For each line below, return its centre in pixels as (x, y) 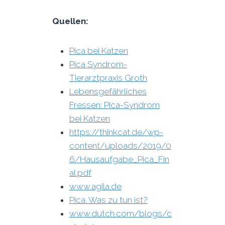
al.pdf (80, 173)
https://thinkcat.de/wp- (116, 132)
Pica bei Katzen (98, 51)
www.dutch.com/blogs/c (120, 213)
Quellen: (70, 21)
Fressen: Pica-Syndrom (114, 105)
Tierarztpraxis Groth (108, 78)
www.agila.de (95, 186)
